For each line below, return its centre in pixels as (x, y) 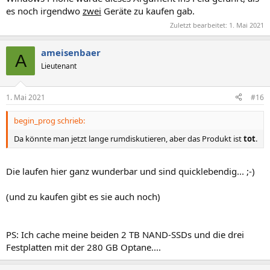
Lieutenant (59, 66)
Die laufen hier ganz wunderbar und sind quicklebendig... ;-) (130, 171)
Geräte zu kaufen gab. (148, 11)
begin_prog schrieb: (49, 120)
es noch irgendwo (44, 11)
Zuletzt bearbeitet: (199, 25)
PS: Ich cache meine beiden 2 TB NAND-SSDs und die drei (125, 234)
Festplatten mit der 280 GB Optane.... (83, 247)
